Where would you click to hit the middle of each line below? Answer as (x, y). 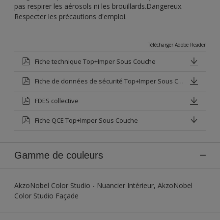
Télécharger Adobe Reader (177, 44)
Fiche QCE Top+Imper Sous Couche (86, 120)
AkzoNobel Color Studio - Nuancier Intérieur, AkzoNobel (103, 185)
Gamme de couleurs (59, 155)
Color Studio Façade (46, 195)
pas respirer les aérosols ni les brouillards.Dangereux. (98, 6)
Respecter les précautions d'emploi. (70, 16)
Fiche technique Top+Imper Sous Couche (95, 61)
